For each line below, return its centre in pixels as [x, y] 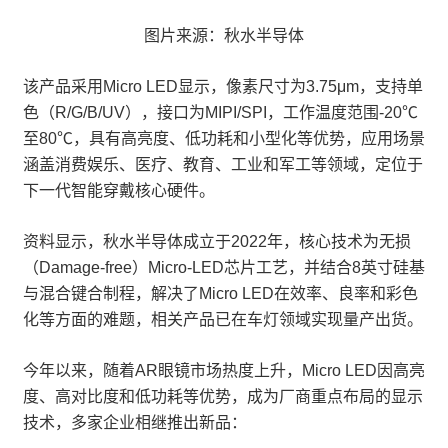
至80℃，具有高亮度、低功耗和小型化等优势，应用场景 [224, 138]
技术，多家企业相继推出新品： [135, 422]
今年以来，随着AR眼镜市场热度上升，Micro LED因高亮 [224, 370]
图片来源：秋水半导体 [224, 35]
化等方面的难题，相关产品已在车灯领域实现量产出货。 [223, 319]
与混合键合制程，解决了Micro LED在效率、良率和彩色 [220, 293]
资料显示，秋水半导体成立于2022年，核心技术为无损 [217, 241]
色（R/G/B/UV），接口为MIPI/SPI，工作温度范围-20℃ [220, 112]
